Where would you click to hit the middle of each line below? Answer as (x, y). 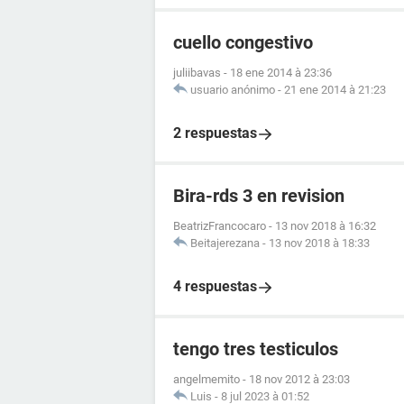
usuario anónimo (233, 90)
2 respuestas (215, 133)
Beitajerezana (225, 243)
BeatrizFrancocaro (220, 226)
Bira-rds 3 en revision (259, 196)
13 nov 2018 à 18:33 (319, 243)
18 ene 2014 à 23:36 (281, 73)
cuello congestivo (243, 42)
